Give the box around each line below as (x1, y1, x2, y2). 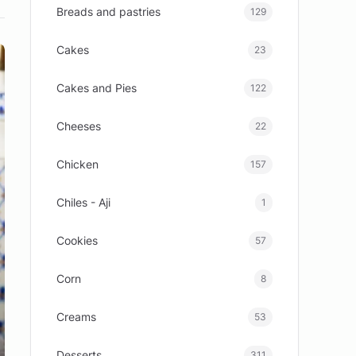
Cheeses (56, 119, 102, 133)
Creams (56, 310, 97, 323)
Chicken (56, 157, 99, 171)
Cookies (56, 234, 99, 247)
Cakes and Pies (56, 81, 137, 95)
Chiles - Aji (56, 195, 111, 209)
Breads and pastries (56, 5, 161, 18)
